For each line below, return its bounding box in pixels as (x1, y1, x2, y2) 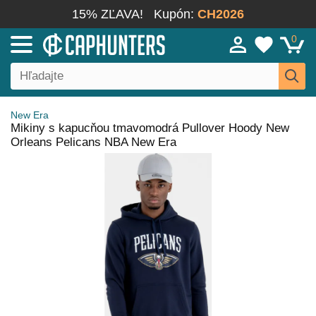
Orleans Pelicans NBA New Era (11, 135, 176, 149)
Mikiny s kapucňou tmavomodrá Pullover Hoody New (11, 121, 289, 135)
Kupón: (154, 7, 197, 21)
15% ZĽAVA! (72, 7, 143, 21)
